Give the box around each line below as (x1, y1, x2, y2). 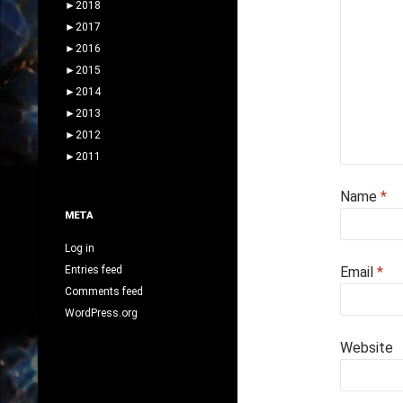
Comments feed (65, 284, 143, 298)
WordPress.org (65, 306, 138, 319)
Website (340, 339, 393, 356)
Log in (65, 241, 94, 255)
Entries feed (65, 263, 122, 276)
